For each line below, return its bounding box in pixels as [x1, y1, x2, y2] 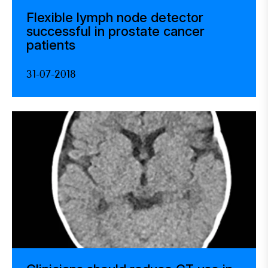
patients [26, 36, 75, 53]
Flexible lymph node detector [26, 9, 203, 25]
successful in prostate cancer [26, 23, 205, 39]
